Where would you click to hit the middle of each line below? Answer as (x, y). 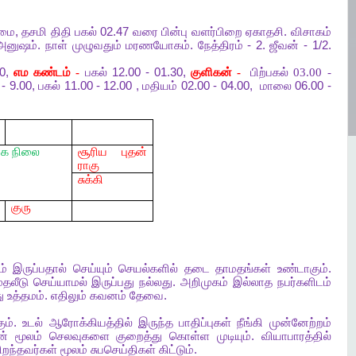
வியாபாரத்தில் (296, 336)
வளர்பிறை (217, 32)
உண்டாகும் (302, 269)
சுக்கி (90, 180)
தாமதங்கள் (244, 269)
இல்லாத (252, 282)
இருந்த (155, 323)
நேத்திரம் (220, 45)
